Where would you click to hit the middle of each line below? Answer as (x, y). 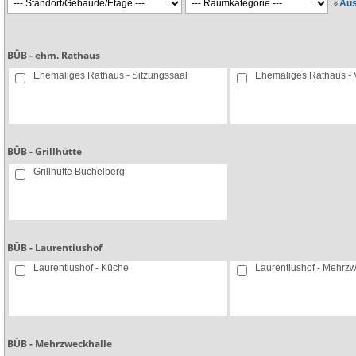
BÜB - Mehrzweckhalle (60, 343)
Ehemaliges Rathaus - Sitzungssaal (110, 75)
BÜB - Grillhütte (44, 151)
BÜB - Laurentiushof (55, 247)
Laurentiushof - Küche (81, 268)
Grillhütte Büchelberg (79, 172)
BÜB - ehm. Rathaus (54, 55)
